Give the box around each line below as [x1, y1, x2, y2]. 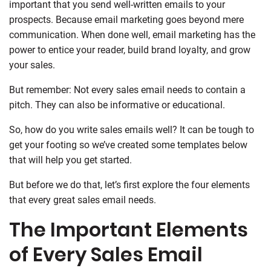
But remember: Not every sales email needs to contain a [9, 83, 246, 96]
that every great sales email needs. [9, 194, 156, 206]
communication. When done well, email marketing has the [9, 28, 255, 41]
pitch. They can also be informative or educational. [9, 99, 225, 111]
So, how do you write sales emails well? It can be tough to [9, 123, 254, 135]
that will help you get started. [9, 154, 132, 166]
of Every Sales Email [9, 240, 203, 268]
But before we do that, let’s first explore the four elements [9, 178, 250, 191]
